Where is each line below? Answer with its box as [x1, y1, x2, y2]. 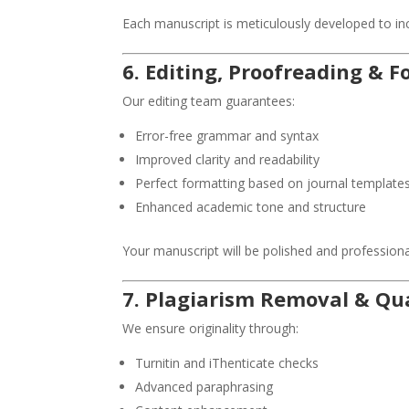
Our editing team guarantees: [122, 92, 296, 110]
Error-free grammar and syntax [135, 127, 320, 145]
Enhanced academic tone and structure [135, 198, 367, 216]
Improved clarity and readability [135, 151, 320, 169]
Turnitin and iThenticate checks [135, 354, 320, 372]
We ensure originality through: [122, 320, 299, 338]
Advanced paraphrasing [135, 378, 274, 396]
